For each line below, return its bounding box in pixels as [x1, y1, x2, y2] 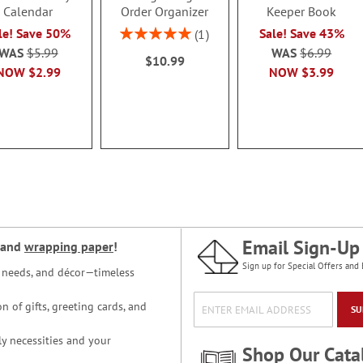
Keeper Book [267, 2, 337, 19]
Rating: [119, 23, 155, 39]
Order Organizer [121, 2, 209, 19]
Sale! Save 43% [258, 24, 344, 41]
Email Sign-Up [242, 235, 360, 260]
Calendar [3, 2, 53, 19]
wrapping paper [24, 238, 113, 254]
